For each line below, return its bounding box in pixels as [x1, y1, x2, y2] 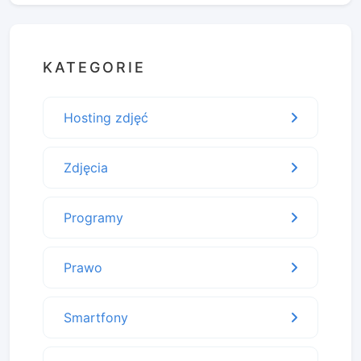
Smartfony [64, 309, 128, 326]
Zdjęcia [64, 159, 108, 176]
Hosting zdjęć [64, 109, 148, 126]
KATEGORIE [43, 58, 146, 76]
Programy [64, 209, 123, 226]
